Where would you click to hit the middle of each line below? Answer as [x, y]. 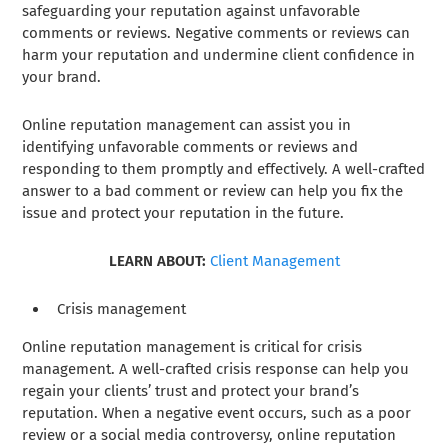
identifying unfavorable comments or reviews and [190, 146]
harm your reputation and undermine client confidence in [219, 54]
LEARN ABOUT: [157, 260]
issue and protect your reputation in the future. [183, 212]
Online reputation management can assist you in [187, 124]
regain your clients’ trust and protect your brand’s [191, 390]
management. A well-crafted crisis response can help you [216, 368]
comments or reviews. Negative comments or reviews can [216, 32]
